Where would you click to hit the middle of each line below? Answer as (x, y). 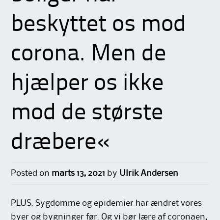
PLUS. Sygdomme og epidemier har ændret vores (107, 204)
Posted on (31, 174)
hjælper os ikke (87, 84)
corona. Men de (89, 54)
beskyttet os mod (99, 25)
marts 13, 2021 (79, 174)
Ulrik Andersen (149, 174)
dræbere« (61, 143)
